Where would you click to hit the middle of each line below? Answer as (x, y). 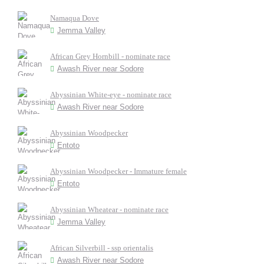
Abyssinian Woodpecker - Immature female (118, 171)
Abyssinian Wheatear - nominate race (109, 209)
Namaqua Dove (75, 18)
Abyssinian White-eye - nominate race (111, 95)
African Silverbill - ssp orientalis (102, 248)
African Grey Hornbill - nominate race (110, 56)
